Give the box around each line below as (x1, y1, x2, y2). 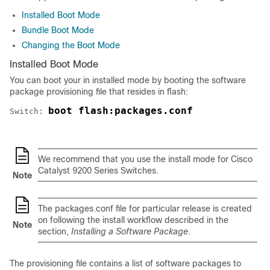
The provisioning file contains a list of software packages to (10, 259, 241, 268)
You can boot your (10, 75, 83, 85)
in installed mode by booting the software (83, 75, 246, 85)
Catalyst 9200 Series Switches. (38, 166, 159, 175)
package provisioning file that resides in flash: (10, 87, 188, 96)
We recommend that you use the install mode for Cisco (38, 154, 253, 164)
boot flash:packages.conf (48, 105, 193, 116)
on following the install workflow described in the (38, 215, 228, 225)
